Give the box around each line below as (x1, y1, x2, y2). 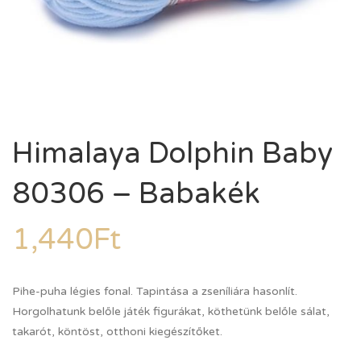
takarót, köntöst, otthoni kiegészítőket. (12, 325, 222, 338)
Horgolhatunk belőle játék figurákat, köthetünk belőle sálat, (12, 305, 330, 318)
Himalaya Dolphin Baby (12, 136, 333, 171)
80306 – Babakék (12, 176, 260, 211)
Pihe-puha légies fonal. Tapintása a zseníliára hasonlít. (12, 284, 297, 298)
